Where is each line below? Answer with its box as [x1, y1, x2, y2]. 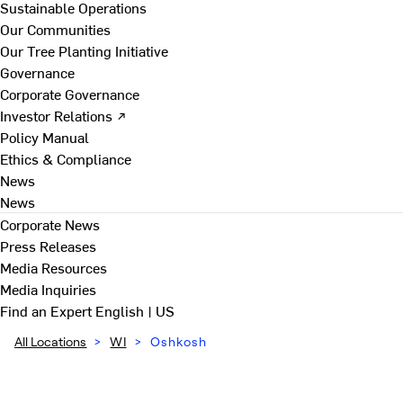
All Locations [14, 334, 87, 349]
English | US [95, 300, 175, 320]
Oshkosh [149, 334, 207, 349]
